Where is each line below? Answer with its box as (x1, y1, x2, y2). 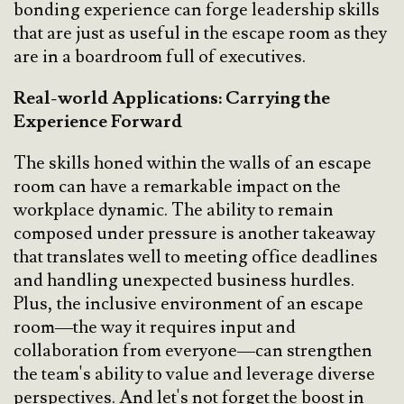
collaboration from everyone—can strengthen (14, 339, 372, 363)
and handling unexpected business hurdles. (14, 269, 354, 293)
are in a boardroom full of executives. (14, 45, 306, 69)
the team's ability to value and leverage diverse (14, 363, 375, 387)
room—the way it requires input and (14, 316, 296, 340)
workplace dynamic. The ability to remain (14, 198, 334, 223)
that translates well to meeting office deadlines (14, 245, 378, 270)
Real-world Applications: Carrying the (14, 87, 330, 111)
